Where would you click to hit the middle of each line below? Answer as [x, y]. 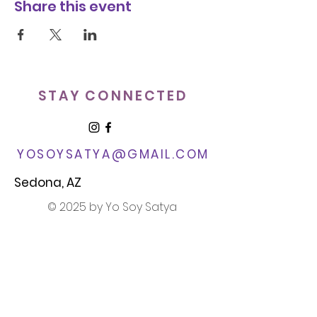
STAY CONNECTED [113, 96]
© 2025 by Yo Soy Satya [113, 207]
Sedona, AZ [48, 183]
